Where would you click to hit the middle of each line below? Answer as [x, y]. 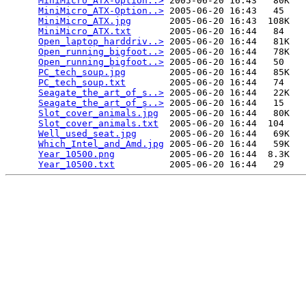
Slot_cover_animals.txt [98, 124]
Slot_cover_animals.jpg [98, 113]
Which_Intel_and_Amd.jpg [101, 144]
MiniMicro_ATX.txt [85, 31]
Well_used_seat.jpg [87, 134]
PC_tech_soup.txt [82, 83]
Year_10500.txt [76, 165]
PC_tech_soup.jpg [82, 72]
